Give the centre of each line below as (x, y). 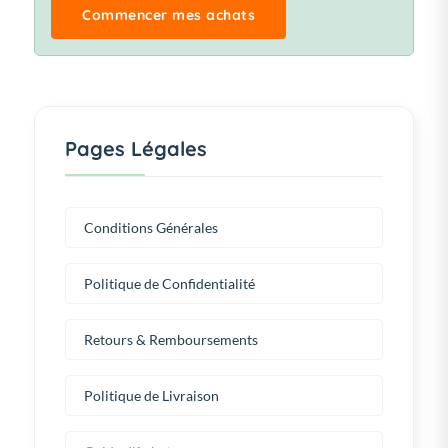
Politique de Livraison (151, 396)
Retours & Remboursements (171, 340)
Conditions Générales (151, 228)
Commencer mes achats (168, 15)
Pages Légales (136, 149)
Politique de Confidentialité (169, 284)
